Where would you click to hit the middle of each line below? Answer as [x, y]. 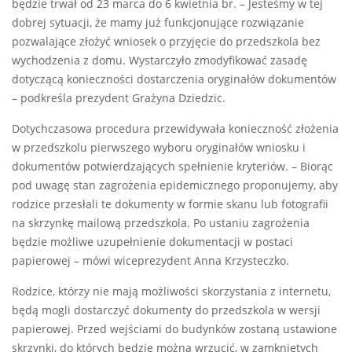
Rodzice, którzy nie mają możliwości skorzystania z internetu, [171, 292]
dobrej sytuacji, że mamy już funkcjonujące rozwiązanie [158, 23]
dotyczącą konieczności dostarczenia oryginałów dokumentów [174, 80]
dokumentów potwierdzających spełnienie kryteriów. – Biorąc [172, 167]
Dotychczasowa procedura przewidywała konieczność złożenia [175, 129]
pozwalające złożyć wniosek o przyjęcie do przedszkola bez [166, 42]
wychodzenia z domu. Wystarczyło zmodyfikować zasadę [159, 61]
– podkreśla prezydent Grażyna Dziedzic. [119, 99]
